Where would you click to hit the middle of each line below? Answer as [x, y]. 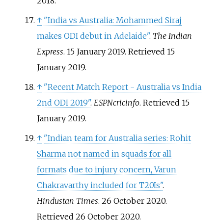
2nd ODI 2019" [63, 103]
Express [50, 52]
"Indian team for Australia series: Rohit [117, 138]
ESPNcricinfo [116, 103]
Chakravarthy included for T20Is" [99, 185]
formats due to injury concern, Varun [106, 170]
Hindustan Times [67, 201]
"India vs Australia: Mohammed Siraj [112, 20]
